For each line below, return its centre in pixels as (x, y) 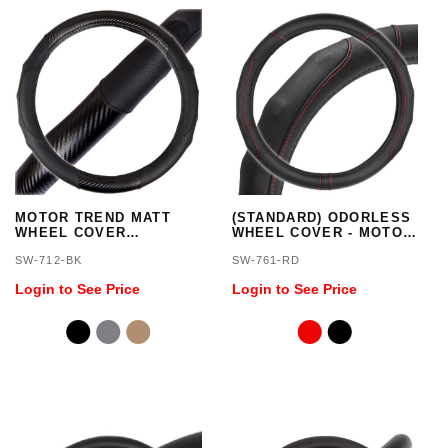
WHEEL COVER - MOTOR (322, 232)
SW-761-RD (266, 260)
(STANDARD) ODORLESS (321, 217)
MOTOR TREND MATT (93, 217)
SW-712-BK (48, 260)
